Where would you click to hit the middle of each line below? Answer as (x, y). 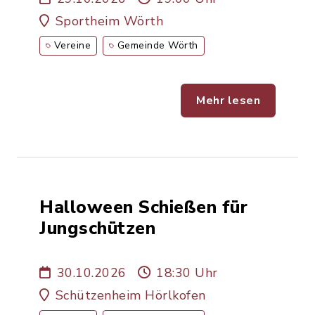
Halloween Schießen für (143, 207)
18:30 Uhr (187, 273)
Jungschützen (97, 228)
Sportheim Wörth (109, 21)
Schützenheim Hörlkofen (130, 295)
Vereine (72, 45)
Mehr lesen (228, 101)
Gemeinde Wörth (157, 45)
